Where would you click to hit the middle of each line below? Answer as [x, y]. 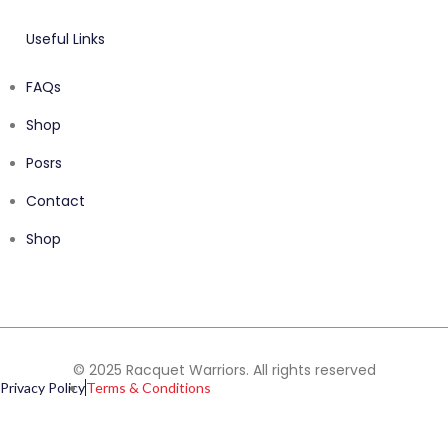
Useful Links [65, 39]
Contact [55, 201]
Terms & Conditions [148, 388]
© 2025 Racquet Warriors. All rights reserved [224, 370]
